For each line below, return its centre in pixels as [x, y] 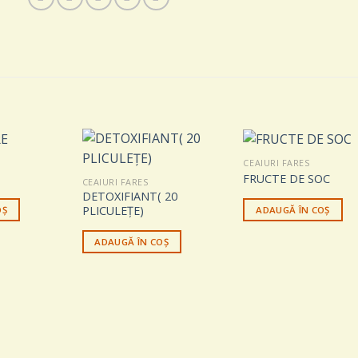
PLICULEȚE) [113, 210]
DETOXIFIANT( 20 [129, 196]
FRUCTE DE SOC [287, 178]
